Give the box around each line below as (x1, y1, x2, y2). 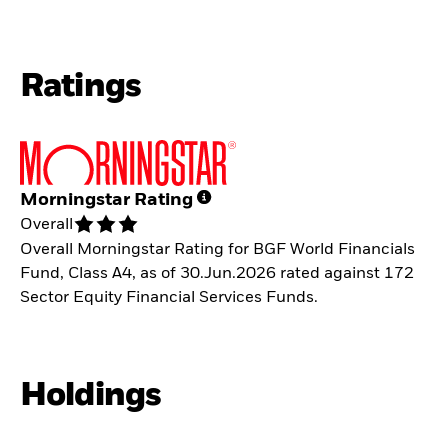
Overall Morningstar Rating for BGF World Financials (20, 241, 415, 258)
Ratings (20, 70, 142, 104)
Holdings (20, 378, 162, 412)
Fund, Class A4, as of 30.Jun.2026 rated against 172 (20, 265, 414, 282)
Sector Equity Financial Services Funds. (20, 289, 318, 306)
